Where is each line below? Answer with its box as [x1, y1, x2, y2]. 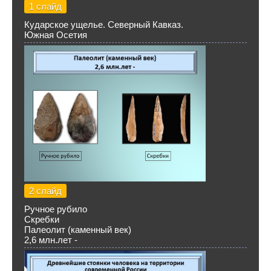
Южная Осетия [24, 30, 87, 40]
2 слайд [29, 186, 62, 196]
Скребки [24, 214, 59, 224]
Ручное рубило [24, 204, 87, 214]
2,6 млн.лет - [24, 235, 77, 245]
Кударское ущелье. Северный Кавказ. [24, 19, 183, 30]
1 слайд [29, 1, 62, 11]
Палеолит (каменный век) [24, 224, 131, 235]
